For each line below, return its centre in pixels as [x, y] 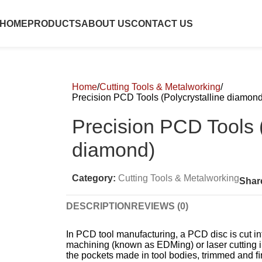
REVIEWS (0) [159, 206]
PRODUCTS [54, 23]
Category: [94, 178]
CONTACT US [162, 23]
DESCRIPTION [98, 206]
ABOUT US [106, 23]
